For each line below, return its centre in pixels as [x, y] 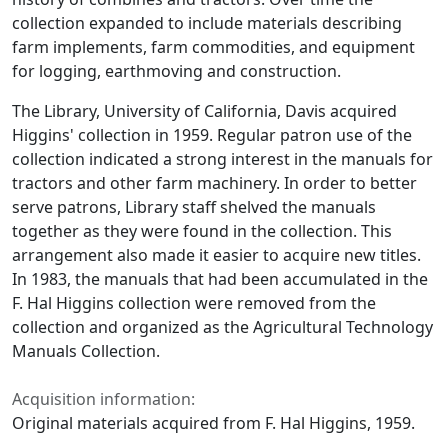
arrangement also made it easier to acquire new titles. [216, 254]
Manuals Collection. [86, 350]
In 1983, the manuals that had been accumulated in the [220, 278]
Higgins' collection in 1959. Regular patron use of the [212, 134]
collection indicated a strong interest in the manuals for [222, 158]
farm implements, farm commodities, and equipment [213, 46]
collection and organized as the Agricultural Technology [222, 326]
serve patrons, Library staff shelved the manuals [194, 206]
